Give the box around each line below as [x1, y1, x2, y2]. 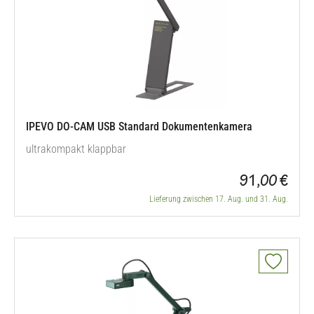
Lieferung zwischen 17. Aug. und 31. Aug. [149, 194, 288, 204]
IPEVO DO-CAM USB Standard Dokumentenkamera [26, 120, 252, 133]
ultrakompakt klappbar [26, 142, 126, 156]
